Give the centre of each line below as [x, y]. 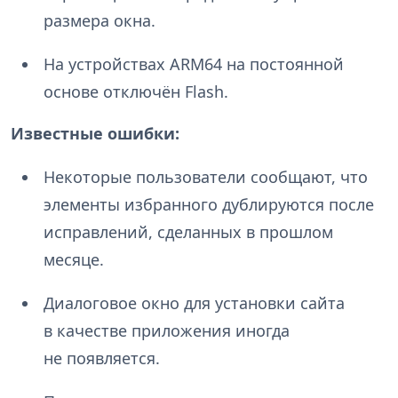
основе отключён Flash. [135, 92]
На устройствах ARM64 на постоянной [193, 64]
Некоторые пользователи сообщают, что [205, 177]
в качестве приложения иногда [166, 331]
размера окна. [99, 21]
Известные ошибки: [95, 134]
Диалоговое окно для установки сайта [194, 303]
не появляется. [101, 358]
